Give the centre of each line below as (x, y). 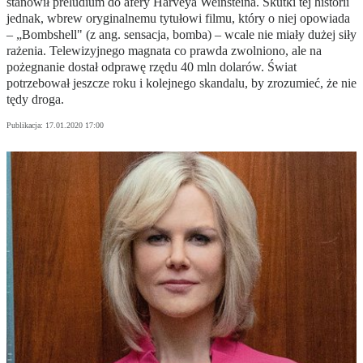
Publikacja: (26, 126)
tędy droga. (35, 100)
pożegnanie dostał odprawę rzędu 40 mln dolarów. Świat (152, 67)
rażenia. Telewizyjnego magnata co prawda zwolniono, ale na (164, 51)
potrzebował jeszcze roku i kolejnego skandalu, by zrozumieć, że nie (181, 83)
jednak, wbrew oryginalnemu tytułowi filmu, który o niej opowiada (178, 19)
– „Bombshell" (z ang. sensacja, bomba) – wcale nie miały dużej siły (181, 35)
